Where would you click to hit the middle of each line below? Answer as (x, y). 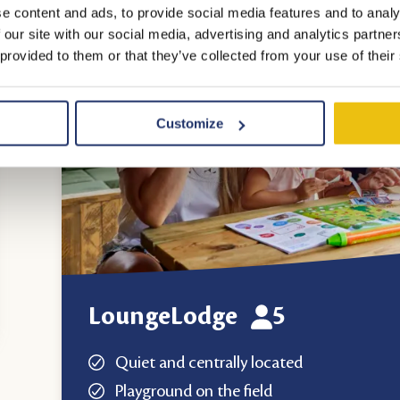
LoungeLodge (163, 317)
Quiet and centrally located (209, 362)
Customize (190, 123)
